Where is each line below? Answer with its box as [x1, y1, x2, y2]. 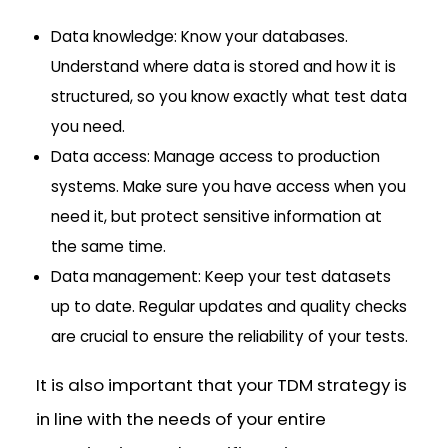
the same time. [51, 236, 167, 258]
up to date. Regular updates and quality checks [51, 296, 408, 318]
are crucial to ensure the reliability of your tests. [51, 326, 409, 348]
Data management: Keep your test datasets [51, 266, 392, 288]
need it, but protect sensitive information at [51, 206, 383, 228]
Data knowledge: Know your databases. [51, 26, 349, 48]
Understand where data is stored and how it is [51, 56, 397, 78]
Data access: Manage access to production [51, 146, 381, 168]
